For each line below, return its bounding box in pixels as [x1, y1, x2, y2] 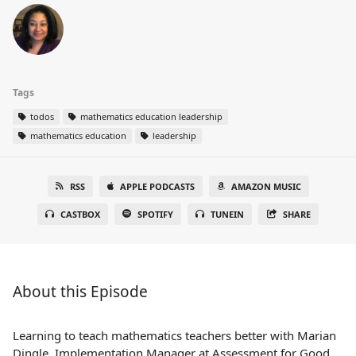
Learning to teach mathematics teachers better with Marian [13, 327, 336, 343]
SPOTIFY [137, 208, 173, 220]
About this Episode [13, 281, 148, 302]
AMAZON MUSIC [230, 180, 301, 192]
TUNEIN [210, 208, 244, 220]
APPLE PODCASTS [119, 180, 195, 192]
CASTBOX [60, 208, 100, 220]
